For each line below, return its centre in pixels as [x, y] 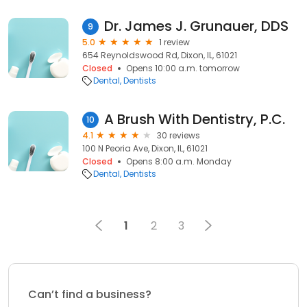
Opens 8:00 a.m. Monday [179, 161]
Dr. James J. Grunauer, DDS [196, 26]
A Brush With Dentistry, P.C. [195, 119]
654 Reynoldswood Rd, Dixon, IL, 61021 [160, 55]
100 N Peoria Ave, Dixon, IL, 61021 [145, 148]
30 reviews [179, 135]
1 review [174, 42]
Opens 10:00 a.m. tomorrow [183, 68]
